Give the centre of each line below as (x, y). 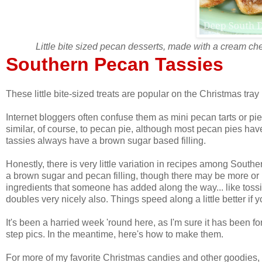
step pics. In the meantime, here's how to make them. (115, 234)
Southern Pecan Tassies (115, 64)
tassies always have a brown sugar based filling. (106, 140)
